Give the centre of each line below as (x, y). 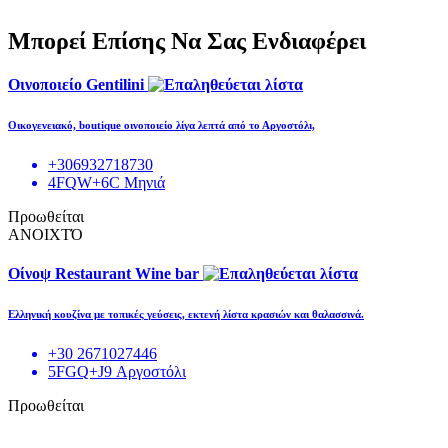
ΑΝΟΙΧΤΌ (45, 235)
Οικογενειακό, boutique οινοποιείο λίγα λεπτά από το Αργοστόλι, (161, 125)
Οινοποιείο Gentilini (78, 85)
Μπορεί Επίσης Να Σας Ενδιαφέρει (187, 40)
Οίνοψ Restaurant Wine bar (105, 274)
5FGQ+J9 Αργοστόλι (117, 372)
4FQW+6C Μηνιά (106, 183)
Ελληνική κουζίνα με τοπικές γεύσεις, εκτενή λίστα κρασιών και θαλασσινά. (186, 314)
